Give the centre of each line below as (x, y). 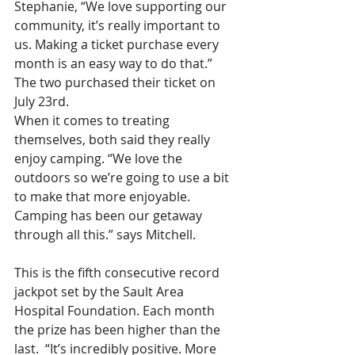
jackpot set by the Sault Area (101, 292)
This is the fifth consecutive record (118, 273)
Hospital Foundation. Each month (116, 311)
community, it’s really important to (119, 25)
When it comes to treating (94, 120)
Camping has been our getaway (110, 216)
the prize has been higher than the (119, 330)
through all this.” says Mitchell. (107, 235)
